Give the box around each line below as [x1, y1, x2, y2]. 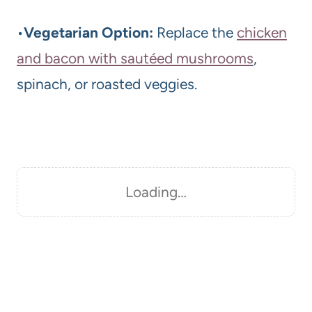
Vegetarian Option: [24, 23, 153, 41]
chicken [237, 23, 287, 41]
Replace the [153, 23, 237, 41]
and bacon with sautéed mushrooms [17, 49, 253, 67]
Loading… [125, 182, 187, 201]
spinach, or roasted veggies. [17, 75, 197, 93]
